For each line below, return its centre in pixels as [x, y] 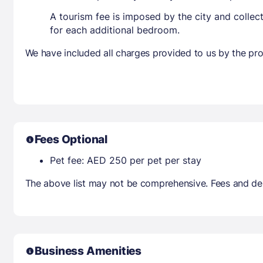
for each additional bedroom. [114, 30]
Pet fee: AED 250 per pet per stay [125, 160]
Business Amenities [88, 251]
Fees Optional [71, 139]
